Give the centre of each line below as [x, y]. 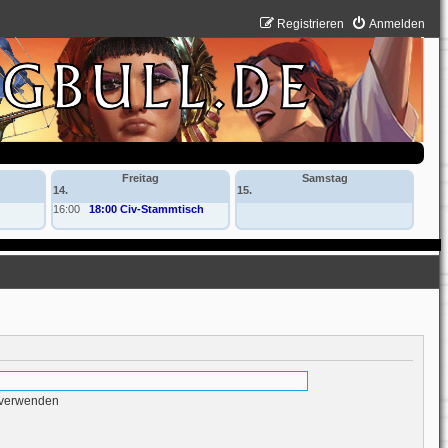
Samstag [324, 178]
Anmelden [397, 24]
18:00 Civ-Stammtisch [146, 208]
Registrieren [311, 24]
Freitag [140, 178]
